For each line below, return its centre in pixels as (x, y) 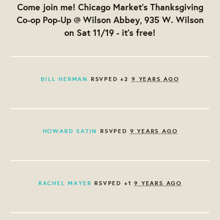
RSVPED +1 (113, 183)
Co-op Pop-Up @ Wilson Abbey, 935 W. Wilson (110, 19)
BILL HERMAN (65, 79)
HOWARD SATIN (70, 131)
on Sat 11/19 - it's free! (110, 32)
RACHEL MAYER (65, 183)
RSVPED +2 (110, 79)
